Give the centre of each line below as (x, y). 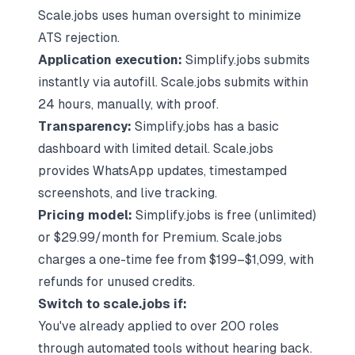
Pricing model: (87, 215)
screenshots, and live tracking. (128, 193)
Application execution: (110, 60)
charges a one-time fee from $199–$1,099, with (176, 260)
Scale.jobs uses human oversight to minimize (170, 15)
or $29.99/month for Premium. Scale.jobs (160, 237)
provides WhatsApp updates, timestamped (162, 171)
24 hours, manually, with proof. (128, 104)
